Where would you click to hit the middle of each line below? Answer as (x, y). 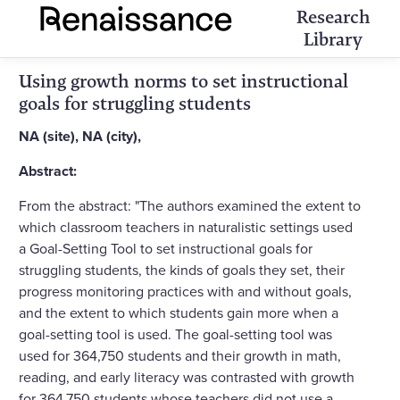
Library (333, 39)
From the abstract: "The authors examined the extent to (190, 205)
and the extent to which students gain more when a (179, 312)
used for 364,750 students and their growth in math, (180, 355)
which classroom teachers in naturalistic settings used (186, 226)
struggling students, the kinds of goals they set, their (182, 269)
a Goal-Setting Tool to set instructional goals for (166, 248)
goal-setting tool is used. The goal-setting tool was (175, 333)
